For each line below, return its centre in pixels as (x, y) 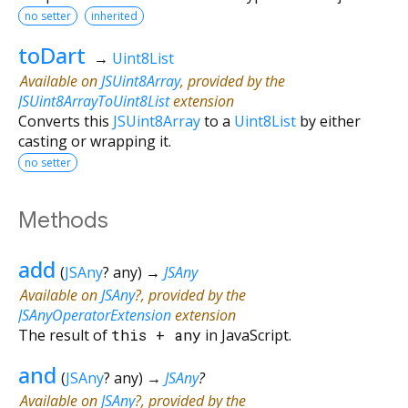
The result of (65, 335)
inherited (114, 15)
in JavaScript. (246, 335)
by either (328, 121)
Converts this (66, 121)
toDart (52, 55)
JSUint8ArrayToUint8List (94, 101)
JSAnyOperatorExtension (95, 315)
